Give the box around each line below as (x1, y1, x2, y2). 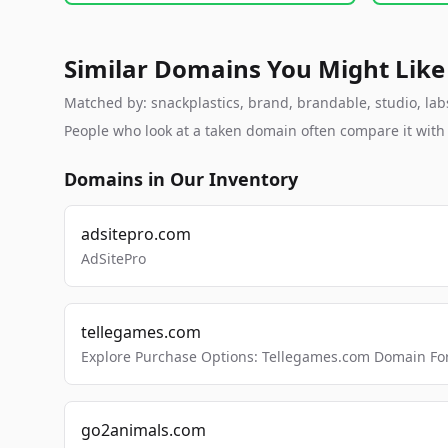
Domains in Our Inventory (64, 167, 298, 191)
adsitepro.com (81, 223, 191, 245)
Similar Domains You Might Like (64, 52, 445, 85)
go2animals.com (81, 419, 206, 441)
